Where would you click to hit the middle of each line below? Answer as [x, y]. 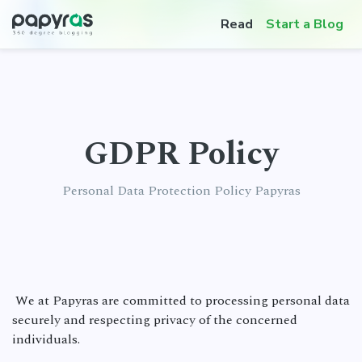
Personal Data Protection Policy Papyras [181, 191]
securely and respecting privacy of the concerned [155, 320]
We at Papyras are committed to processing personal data [181, 301]
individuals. [46, 339]
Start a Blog [305, 24]
